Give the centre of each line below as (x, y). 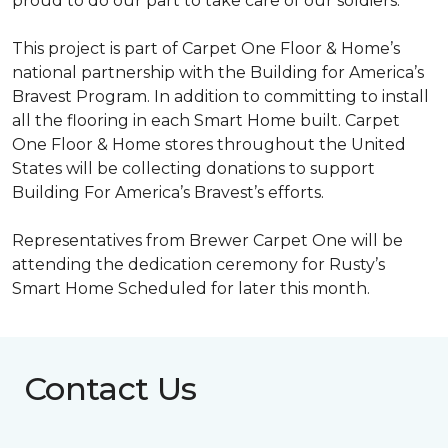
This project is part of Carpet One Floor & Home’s (206, 48)
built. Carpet (348, 120)
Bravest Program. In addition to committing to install (220, 96)
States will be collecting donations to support (193, 168)
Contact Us (110, 388)
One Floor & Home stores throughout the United (209, 144)
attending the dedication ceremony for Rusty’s (198, 264)
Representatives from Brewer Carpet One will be (207, 240)
